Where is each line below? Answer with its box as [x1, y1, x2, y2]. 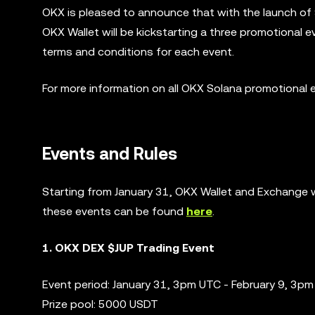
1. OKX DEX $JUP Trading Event [42, 241, 214, 255]
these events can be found [42, 205, 186, 218]
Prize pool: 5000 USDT [42, 297, 158, 311]
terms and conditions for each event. [42, 45, 234, 58]
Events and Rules [42, 144, 177, 164]
